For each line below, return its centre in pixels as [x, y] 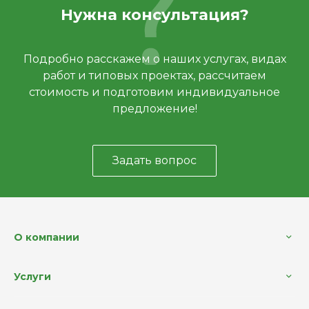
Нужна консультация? [154, 15]
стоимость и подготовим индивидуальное [154, 92]
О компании [47, 237]
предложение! [154, 109]
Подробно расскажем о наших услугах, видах [154, 59]
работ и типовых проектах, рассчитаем [154, 76]
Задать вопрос [154, 160]
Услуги [32, 277]
